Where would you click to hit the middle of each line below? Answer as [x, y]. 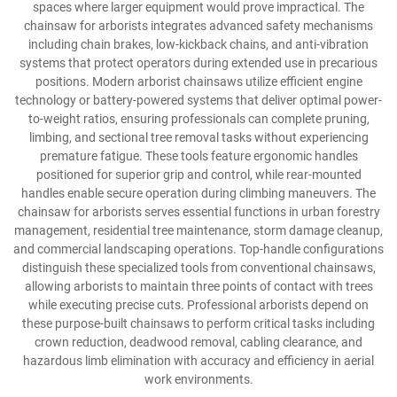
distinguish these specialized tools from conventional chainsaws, [198, 268]
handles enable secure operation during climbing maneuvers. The [198, 194]
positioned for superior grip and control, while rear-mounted [198, 175]
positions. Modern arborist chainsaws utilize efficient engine [198, 82]
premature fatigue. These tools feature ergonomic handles [198, 156]
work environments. [198, 380]
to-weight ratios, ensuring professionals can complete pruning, [198, 119]
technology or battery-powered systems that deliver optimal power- [198, 101]
